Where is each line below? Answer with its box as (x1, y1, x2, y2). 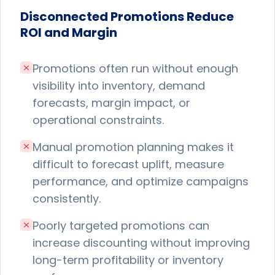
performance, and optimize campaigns (33, 174, 249, 189)
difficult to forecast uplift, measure (33, 157, 224, 172)
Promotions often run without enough (33, 61, 238, 76)
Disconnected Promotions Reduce (20, 8, 234, 25)
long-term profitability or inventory (33, 252, 223, 268)
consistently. (33, 191, 101, 206)
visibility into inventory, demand (33, 78, 205, 93)
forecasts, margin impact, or (33, 95, 190, 110)
